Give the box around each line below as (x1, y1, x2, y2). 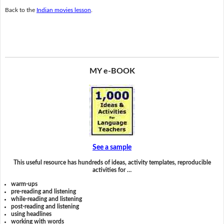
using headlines (11, 210, 52, 217)
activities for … (92, 167, 131, 173)
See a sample (92, 143, 131, 151)
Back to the (4, 6, 36, 13)
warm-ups (11, 180, 38, 187)
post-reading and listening (11, 203, 79, 209)
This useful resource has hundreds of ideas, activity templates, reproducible (13, 159, 211, 166)
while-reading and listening (11, 195, 82, 202)
